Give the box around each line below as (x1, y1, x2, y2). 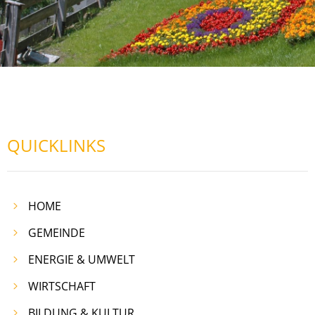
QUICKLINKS (7, 134, 105, 157)
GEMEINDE (28, 225, 85, 241)
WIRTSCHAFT (28, 278, 96, 295)
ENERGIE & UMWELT (28, 252, 135, 268)
